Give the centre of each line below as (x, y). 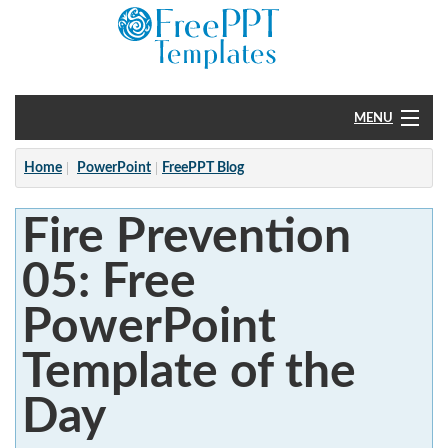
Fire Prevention (186, 236)
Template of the (188, 371)
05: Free (108, 281)
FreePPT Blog (203, 168)
